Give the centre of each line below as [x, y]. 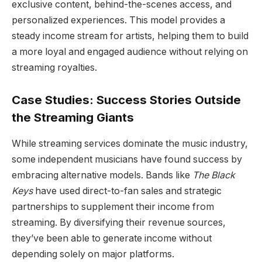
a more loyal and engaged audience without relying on [130, 51]
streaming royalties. [54, 67]
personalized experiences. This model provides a [118, 20]
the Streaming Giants [73, 118]
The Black [214, 175]
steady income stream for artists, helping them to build [130, 36]
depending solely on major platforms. [93, 254]
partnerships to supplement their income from [113, 206]
